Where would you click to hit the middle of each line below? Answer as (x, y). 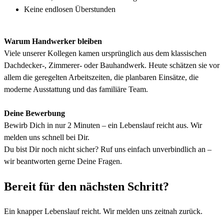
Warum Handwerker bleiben (53, 41)
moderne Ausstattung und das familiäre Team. (76, 89)
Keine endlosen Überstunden (70, 9)
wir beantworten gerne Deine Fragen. (63, 161)
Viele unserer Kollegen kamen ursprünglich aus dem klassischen (105, 53)
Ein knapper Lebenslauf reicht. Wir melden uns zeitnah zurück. (103, 211)
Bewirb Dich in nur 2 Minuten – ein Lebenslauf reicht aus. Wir (103, 125)
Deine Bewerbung (34, 113)
